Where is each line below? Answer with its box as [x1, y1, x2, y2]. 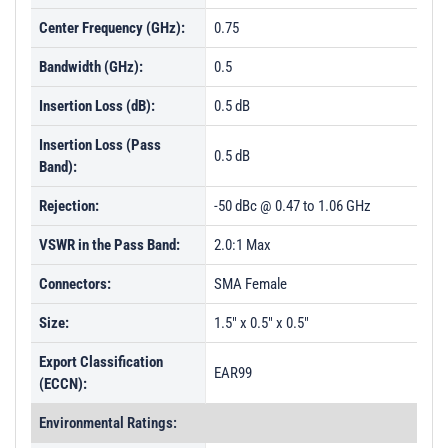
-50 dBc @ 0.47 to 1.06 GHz [214, 197, 371, 215]
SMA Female [214, 275, 287, 293]
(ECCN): [39, 375, 87, 393]
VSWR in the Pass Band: [39, 236, 180, 254]
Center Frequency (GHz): [39, 19, 185, 37]
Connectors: [39, 275, 111, 293]
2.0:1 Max [214, 236, 271, 254]
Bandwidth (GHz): [39, 58, 143, 76]
